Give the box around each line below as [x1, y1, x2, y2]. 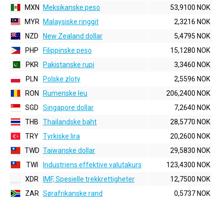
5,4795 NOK [174, 32, 210, 40]
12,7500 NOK [170, 175, 210, 183]
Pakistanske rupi [43, 61, 94, 69]
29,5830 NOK [170, 147, 210, 154]
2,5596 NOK [174, 75, 210, 83]
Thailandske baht [43, 118, 97, 126]
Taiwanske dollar [43, 147, 95, 154]
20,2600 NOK [170, 132, 210, 140]
